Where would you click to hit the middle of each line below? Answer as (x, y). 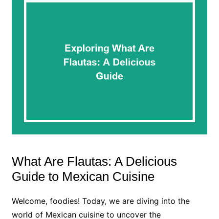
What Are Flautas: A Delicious (94, 161)
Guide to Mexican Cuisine (83, 176)
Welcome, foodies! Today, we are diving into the (100, 201)
